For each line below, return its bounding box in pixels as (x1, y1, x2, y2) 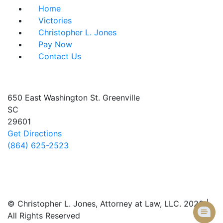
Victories (38, 15, 72, 25)
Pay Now (38, 39, 72, 49)
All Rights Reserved (7, 210, 80, 221)
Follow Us (7, 181, 54, 194)
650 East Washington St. (7, 92, 103, 103)
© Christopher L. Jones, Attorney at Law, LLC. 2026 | (7, 198, 209, 209)
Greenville (103, 92, 140, 103)
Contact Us (38, 51, 81, 61)
